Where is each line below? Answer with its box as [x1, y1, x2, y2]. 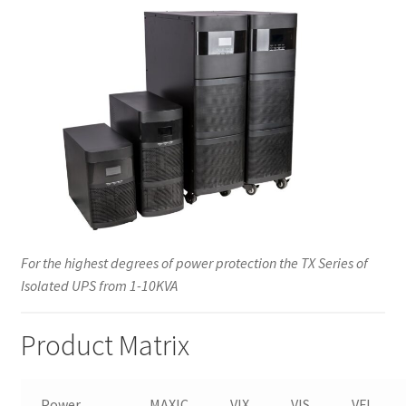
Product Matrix [20, 327, 189, 364]
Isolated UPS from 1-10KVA [20, 276, 178, 295]
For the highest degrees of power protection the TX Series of [20, 254, 368, 273]
